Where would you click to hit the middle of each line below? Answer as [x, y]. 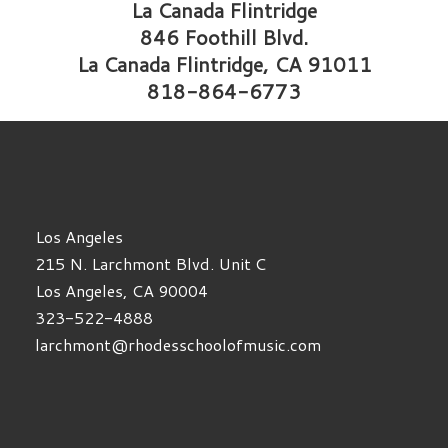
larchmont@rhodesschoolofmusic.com [178, 345]
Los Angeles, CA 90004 [122, 291]
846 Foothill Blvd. [224, 36]
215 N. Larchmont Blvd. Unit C [151, 264]
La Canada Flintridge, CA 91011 [224, 63]
